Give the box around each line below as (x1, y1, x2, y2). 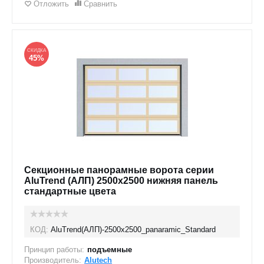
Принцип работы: (24, 245, 84, 254)
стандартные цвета (24, 186, 116, 196)
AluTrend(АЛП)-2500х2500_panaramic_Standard (51, 225, 216, 234)
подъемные (87, 245, 132, 254)
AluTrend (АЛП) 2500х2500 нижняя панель (24, 176, 218, 186)
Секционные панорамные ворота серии (24, 165, 214, 175)
